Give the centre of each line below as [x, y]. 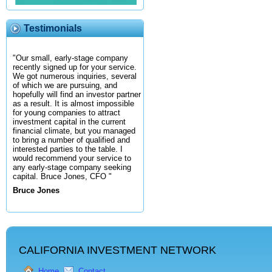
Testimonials [53, 28]
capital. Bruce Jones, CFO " [62, 177]
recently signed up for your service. [75, 67]
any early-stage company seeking [72, 168]
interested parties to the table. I [68, 149]
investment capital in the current [69, 122]
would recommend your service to [72, 158]
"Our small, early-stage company [70, 58]
